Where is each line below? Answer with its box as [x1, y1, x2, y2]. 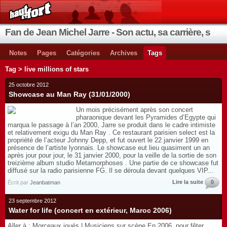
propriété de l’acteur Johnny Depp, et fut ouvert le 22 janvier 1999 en [8, 136, 208, 144]
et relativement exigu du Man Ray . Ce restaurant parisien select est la [8, 129, 215, 136]
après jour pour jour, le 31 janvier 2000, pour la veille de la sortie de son [8, 152, 216, 159]
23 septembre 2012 [9, 198, 56, 204]
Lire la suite [172, 179, 203, 185]
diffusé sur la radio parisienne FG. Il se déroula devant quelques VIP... [8, 167, 213, 174]
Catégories [66, 49, 100, 57]
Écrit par [8, 179, 30, 185]
